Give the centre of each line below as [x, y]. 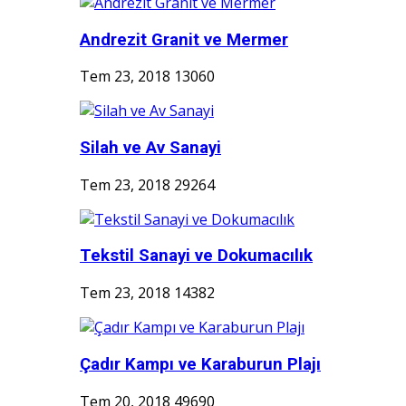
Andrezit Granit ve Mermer [184, 39]
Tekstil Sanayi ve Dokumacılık [196, 256]
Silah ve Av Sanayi [150, 147]
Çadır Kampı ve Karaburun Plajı [200, 364]
